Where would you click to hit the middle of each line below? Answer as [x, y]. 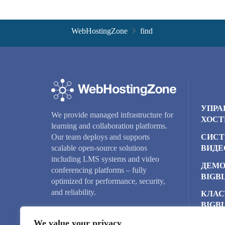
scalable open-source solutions [99, 148]
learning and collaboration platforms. [109, 126]
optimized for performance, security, [108, 181]
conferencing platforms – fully [99, 170]
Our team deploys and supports [100, 137]
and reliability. [74, 192]
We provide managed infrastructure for [112, 115]
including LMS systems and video [105, 159]
